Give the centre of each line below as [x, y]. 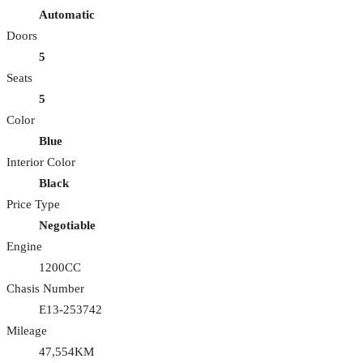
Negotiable [67, 225]
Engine [24, 246]
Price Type [33, 204]
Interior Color [41, 162]
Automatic [67, 14]
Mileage [27, 330]
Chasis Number [45, 288]
